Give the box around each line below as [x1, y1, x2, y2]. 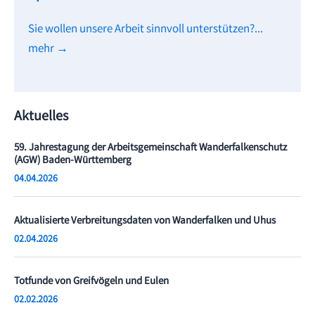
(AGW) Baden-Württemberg [14, 153, 131, 169]
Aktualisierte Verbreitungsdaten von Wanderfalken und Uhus [14, 213, 276, 229]
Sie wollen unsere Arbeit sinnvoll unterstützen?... [28, 21, 263, 39]
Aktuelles [14, 106, 68, 127]
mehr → [28, 41, 68, 59]
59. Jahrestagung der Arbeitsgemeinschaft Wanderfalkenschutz [14, 140, 287, 156]
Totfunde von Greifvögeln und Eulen [14, 274, 169, 290]
